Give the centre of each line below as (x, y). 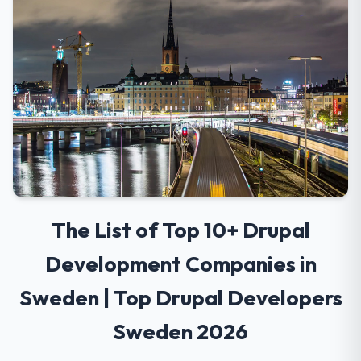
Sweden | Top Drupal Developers (180, 298)
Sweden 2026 (180, 332)
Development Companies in (180, 264)
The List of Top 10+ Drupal (180, 230)
